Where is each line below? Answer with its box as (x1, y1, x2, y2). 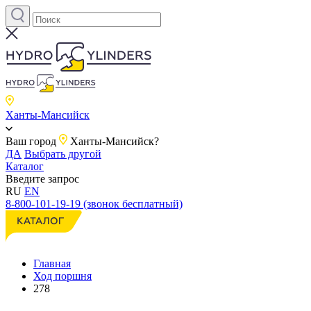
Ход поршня (33, 270, 92, 282)
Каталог (6, 160, 44, 172)
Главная (33, 258, 71, 269)
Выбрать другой (24, 148, 101, 160)
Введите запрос (6, 173, 79, 185)
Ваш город (6, 135, 56, 147)
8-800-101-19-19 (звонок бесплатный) (6, 198, 183, 210)
